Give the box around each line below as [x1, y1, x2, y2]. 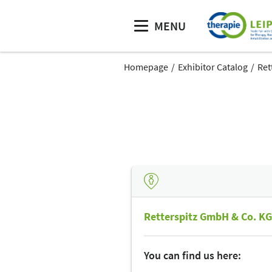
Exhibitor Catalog [178, 61, 248, 73]
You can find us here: [144, 248, 241, 263]
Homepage [124, 61, 168, 73]
